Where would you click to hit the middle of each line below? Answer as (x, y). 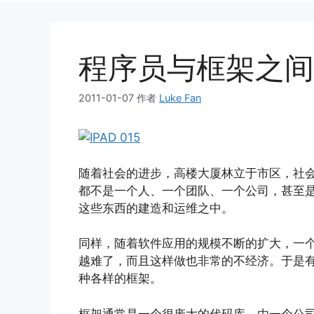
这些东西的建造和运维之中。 (156, 208)
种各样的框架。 (120, 279)
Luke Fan (180, 98)
